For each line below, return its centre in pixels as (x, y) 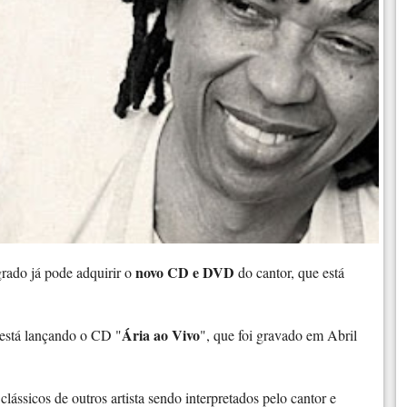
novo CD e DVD (183, 272)
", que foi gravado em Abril (278, 334)
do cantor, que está (289, 272)
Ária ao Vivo (161, 334)
